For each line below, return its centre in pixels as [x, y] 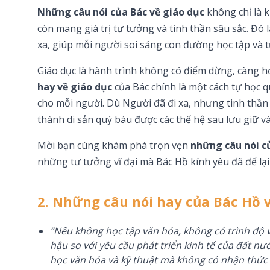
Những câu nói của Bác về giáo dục [121, 12]
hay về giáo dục [75, 86]
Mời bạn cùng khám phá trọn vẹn [114, 145]
